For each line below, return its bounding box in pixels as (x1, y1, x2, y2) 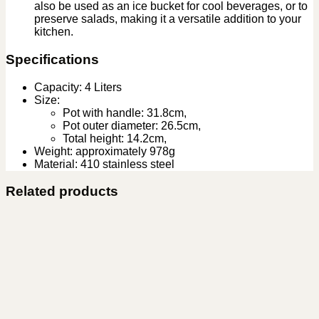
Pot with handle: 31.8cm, (63, 106, 187, 119)
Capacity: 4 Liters (34, 80, 122, 93)
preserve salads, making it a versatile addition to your (34, 13, 301, 26)
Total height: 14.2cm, (63, 132, 167, 145)
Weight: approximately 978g (34, 145, 175, 157)
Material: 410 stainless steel (34, 157, 174, 170)
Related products (6, 184, 118, 199)
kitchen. (34, 26, 73, 38)
